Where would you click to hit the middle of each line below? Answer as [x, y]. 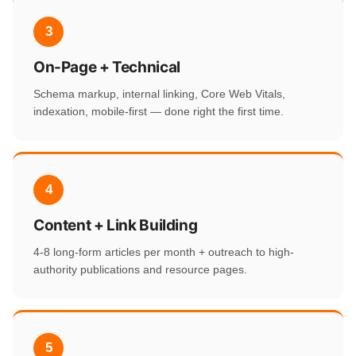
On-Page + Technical [107, 67]
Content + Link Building [116, 225]
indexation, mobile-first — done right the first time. [159, 111]
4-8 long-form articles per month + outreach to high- [164, 252]
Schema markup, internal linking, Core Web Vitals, [159, 93]
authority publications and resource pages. [140, 269]
